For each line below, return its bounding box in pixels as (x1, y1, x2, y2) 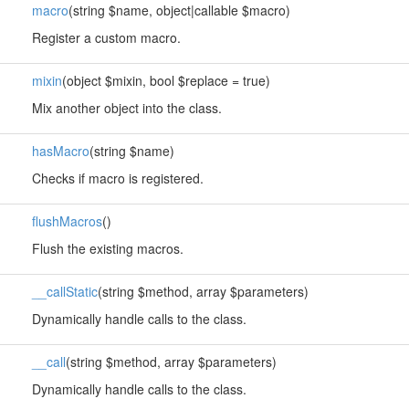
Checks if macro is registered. (31, 169, 204, 187)
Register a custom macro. (31, 28, 181, 47)
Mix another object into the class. (31, 99, 222, 117)
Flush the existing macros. (31, 239, 184, 257)
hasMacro (31, 142, 89, 160)
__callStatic (31, 282, 98, 300)
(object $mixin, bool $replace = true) (61, 71, 270, 89)
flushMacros (31, 212, 102, 230)
